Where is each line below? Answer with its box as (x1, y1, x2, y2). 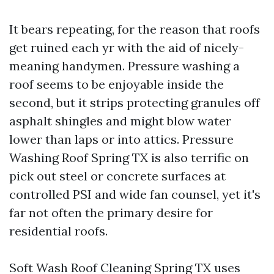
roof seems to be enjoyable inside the (9, 76, 224, 92)
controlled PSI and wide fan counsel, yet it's (9, 187, 261, 202)
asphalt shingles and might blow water (9, 113, 231, 128)
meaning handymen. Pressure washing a (9, 58, 240, 73)
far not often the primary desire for (9, 205, 213, 220)
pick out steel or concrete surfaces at (9, 168, 226, 183)
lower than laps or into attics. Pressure (9, 131, 234, 147)
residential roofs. (9, 223, 108, 239)
